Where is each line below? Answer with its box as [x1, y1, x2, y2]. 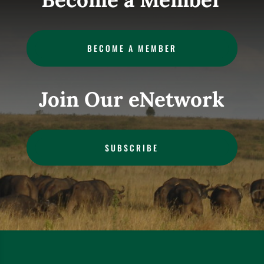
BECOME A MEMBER [87, 42, 177, 55]
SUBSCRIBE [105, 141, 159, 154]
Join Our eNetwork [39, 85, 225, 113]
